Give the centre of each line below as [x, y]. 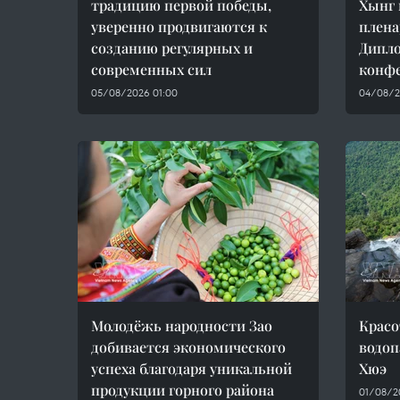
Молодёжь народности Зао [182, 325]
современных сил [151, 69]
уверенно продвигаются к [179, 26]
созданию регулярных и [172, 48]
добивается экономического [188, 347]
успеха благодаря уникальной [192, 368]
